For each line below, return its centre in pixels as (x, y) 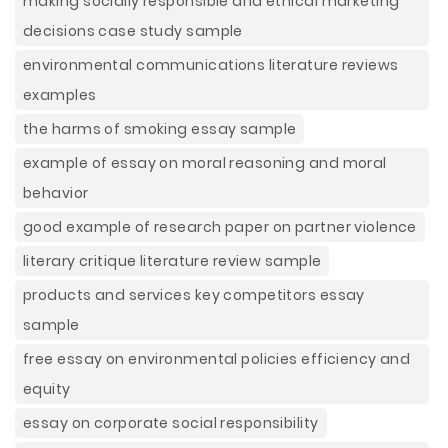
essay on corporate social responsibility (171, 423)
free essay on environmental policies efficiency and (217, 359)
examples (60, 95)
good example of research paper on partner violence (220, 227)
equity (47, 389)
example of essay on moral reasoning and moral (205, 163)
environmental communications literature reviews (211, 65)
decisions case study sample (133, 31)
